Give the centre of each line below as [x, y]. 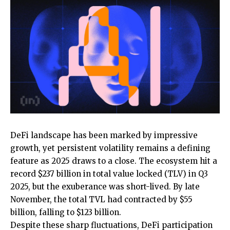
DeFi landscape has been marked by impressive [104, 136]
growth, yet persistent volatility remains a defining [110, 148]
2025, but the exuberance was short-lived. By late [105, 187]
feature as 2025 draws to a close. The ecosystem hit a [114, 161]
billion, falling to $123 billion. [66, 213]
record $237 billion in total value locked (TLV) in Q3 [109, 174]
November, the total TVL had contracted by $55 [101, 200]
